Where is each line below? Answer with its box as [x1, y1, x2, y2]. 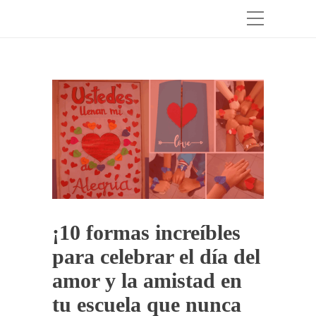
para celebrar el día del [52, 244, 260, 268]
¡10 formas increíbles [52, 220, 241, 244]
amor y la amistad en [52, 268, 242, 292]
